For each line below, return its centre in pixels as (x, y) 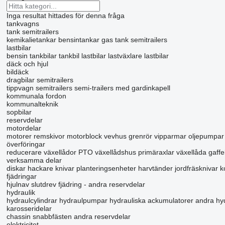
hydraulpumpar (83, 200)
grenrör (140, 136)
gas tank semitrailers (134, 40)
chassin (18, 216)
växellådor (60, 152)
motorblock (84, 136)
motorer (19, 136)
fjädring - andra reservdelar (101, 184)
